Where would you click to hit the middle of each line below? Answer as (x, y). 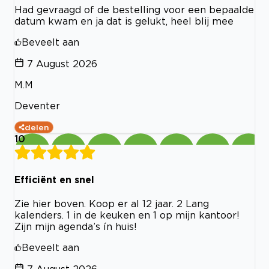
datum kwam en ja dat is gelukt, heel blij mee (124, 21)
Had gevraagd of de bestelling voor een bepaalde (134, 10)
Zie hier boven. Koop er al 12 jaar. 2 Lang (112, 203)
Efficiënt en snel (54, 179)
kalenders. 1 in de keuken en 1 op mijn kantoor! (127, 215)
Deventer (37, 106)
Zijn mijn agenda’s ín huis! (76, 226)
